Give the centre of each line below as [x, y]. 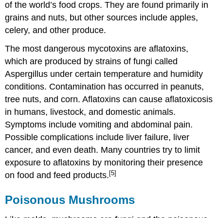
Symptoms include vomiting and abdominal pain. [99, 125]
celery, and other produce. [56, 30]
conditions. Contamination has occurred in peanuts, [105, 87]
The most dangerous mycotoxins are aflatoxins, [97, 49]
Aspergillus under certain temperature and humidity [104, 74]
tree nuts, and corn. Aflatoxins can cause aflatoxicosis [109, 100]
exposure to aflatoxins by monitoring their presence [104, 163]
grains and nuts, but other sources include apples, [102, 17]
